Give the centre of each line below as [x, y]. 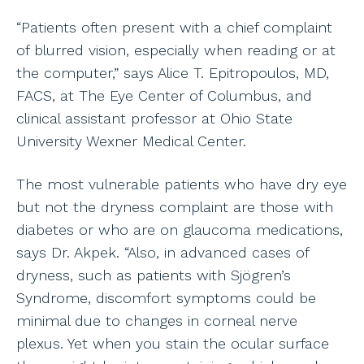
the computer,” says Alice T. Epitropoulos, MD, [173, 72]
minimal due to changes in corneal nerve [157, 321]
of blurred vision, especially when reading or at [176, 50]
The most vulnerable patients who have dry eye [182, 184]
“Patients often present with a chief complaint [174, 27]
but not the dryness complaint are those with [175, 207]
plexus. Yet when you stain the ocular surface [173, 344]
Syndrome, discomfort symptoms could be [166, 298]
